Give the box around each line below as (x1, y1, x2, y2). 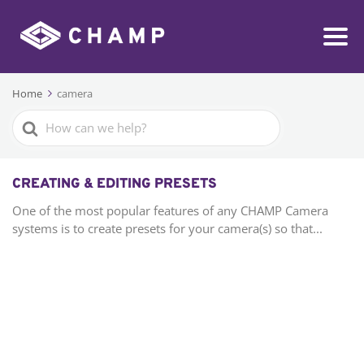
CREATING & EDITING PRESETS (12, 175, 217, 194)
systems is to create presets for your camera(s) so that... (12, 220, 323, 237)
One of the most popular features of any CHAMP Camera (12, 202, 328, 219)
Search (12, 110, 55, 130)
